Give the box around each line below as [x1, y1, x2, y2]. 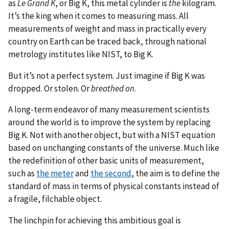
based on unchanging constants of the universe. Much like [8, 142, 219, 154]
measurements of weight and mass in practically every [8, 22, 207, 34]
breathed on [91, 82, 134, 94]
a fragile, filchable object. [8, 193, 102, 205]
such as [8, 168, 36, 179]
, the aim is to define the [131, 168, 220, 179]
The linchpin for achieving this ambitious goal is [8, 215, 181, 226]
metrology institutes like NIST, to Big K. [8, 48, 155, 60]
